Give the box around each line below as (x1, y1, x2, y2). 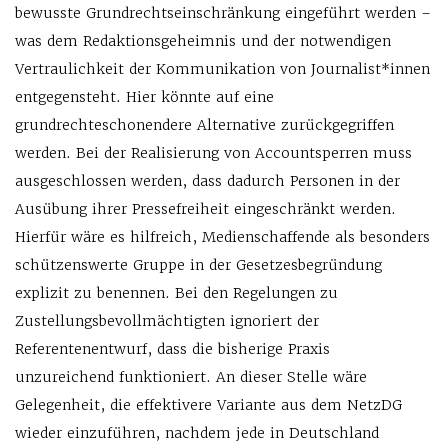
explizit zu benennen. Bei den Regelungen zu (15, 284, 338, 303)
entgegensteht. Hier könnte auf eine (15, 88, 274, 107)
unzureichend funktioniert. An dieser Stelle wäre (15, 368, 367, 387)
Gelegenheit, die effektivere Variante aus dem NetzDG (15, 396, 402, 415)
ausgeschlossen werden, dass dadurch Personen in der (15, 172, 400, 191)
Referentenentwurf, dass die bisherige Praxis (15, 340, 330, 359)
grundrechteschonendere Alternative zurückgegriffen (15, 116, 394, 135)
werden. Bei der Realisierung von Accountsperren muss (15, 144, 412, 163)
